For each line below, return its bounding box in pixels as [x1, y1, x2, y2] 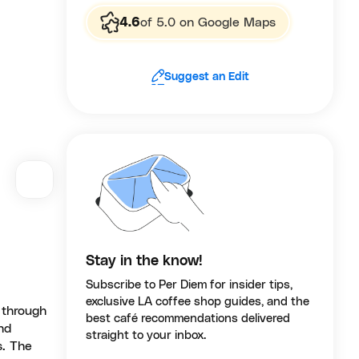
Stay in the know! [86, 254, 204, 269]
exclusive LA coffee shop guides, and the [86, 296, 310, 309]
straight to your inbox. [86, 329, 207, 342]
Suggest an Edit [163, 71, 249, 83]
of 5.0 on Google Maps [140, 16, 276, 29]
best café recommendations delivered [86, 313, 291, 325]
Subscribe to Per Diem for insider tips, [86, 279, 293, 292]
